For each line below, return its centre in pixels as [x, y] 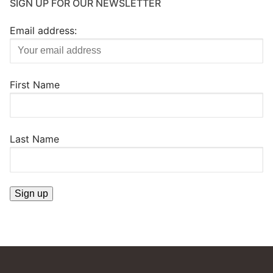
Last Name [34, 139]
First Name [35, 84]
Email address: [43, 30]
